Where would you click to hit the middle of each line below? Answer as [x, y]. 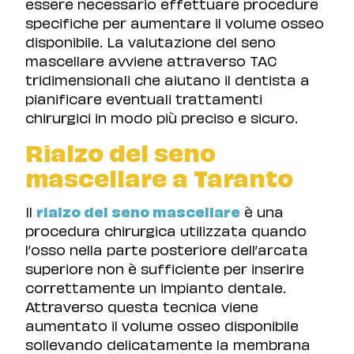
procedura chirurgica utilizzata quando [166, 229]
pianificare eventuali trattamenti [144, 98]
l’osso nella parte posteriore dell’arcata [167, 248]
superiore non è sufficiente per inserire [165, 267]
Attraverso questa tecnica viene [142, 305]
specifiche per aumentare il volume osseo [175, 22]
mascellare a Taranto [159, 176]
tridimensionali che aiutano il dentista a [168, 79]
